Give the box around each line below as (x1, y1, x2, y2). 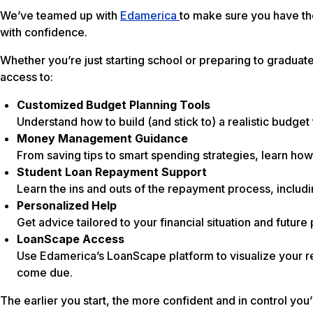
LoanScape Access (17, 232, 124, 247)
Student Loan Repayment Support (17, 165, 207, 180)
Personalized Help (17, 198, 117, 213)
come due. (17, 265, 73, 280)
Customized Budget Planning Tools (17, 98, 210, 112)
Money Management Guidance (17, 131, 188, 146)
